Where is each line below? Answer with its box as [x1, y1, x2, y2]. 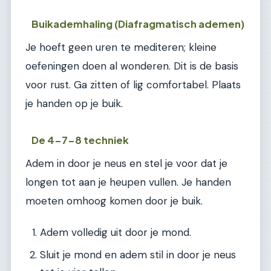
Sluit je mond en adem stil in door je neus [40, 247, 236, 261]
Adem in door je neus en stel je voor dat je [25, 156, 227, 170]
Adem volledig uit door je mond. [40, 225, 191, 239]
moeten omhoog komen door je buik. [25, 194, 203, 207]
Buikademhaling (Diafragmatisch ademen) [31, 17, 245, 30]
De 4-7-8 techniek [31, 133, 129, 146]
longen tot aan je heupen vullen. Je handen [25, 175, 231, 189]
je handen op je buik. [25, 96, 123, 110]
